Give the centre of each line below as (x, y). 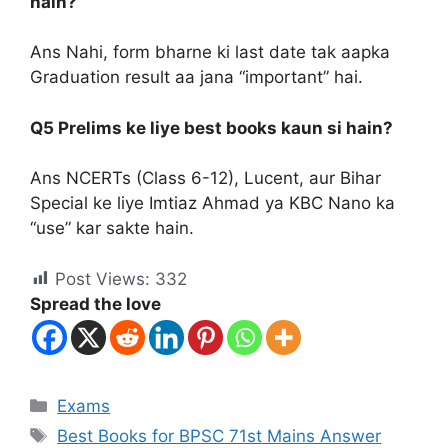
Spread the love (95, 303)
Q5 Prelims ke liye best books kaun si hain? (211, 127)
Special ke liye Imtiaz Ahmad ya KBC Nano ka (212, 203)
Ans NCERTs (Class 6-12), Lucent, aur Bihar (205, 178)
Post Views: (102, 278)
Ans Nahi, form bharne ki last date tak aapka (210, 52)
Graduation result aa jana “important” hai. (196, 77)
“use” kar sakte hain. (112, 228)
